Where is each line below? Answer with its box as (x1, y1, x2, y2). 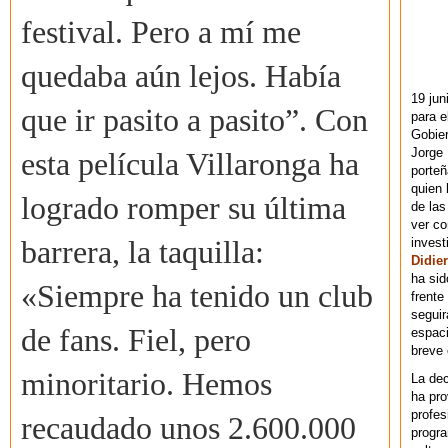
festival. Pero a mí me (21, 15, 301, 51)
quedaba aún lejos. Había (21, 59, 341, 95)
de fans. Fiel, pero (21, 323, 251, 359)
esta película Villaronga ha (21, 147, 359, 183)
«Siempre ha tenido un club (21, 279, 373, 315)
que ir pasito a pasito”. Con (21, 103, 368, 139)
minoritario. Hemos (21, 367, 272, 403)
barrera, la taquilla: (21, 235, 264, 271)
